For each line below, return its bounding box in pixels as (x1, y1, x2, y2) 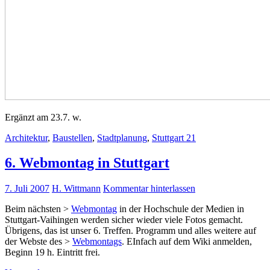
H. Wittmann (52, 183, 101, 194)
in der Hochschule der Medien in (117, 204, 244, 215)
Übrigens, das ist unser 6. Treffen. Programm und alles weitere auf (5, 225, 256, 236)
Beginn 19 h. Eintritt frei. (5, 247, 100, 258)
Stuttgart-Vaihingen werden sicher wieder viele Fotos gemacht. (5, 215, 243, 225)
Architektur (5, 132, 48, 143)
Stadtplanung (97, 132, 147, 143)
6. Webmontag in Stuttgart (5, 155, 169, 171)
